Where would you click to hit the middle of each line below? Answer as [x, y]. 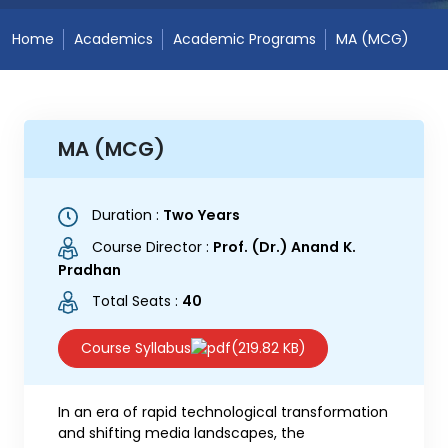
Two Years [201, 215]
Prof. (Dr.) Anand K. [284, 246]
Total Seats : [135, 301]
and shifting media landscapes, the [181, 432]
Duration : [125, 215]
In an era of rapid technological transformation [223, 411]
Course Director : [150, 246]
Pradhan [89, 269]
